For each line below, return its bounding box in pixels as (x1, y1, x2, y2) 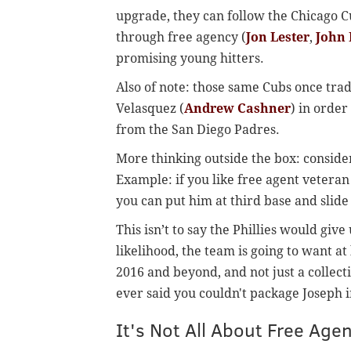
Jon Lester (246, 30, 309, 45)
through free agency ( (116, 30, 246, 45)
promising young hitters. (116, 51, 264, 67)
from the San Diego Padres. (116, 122, 280, 138)
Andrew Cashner (184, 101, 291, 117)
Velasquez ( (116, 101, 184, 117)
